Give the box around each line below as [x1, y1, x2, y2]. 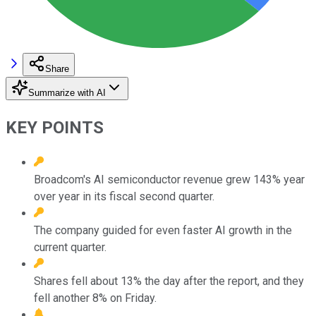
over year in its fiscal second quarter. [34, 189, 214, 203]
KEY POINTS [6, 117, 104, 138]
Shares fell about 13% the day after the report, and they [34, 274, 304, 288]
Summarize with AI [28, 87, 106, 98]
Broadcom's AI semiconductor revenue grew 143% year [34, 172, 305, 186]
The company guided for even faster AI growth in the [34, 223, 292, 237]
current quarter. [34, 240, 107, 254]
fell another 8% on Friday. [34, 291, 157, 305]
